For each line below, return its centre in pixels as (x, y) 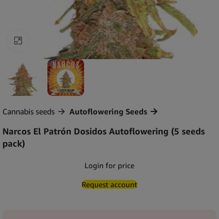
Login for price (109, 165)
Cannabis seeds (29, 111)
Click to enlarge (55, 41)
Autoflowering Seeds (108, 111)
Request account (109, 184)
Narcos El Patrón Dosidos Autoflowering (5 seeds (104, 131)
